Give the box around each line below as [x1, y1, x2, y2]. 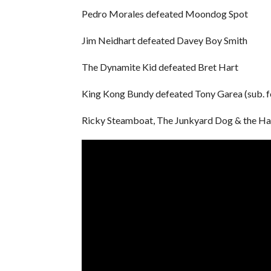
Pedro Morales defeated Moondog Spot [81, 7, 248, 19]
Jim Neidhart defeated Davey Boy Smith [81, 34, 247, 46]
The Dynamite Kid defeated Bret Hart [81, 60, 238, 73]
